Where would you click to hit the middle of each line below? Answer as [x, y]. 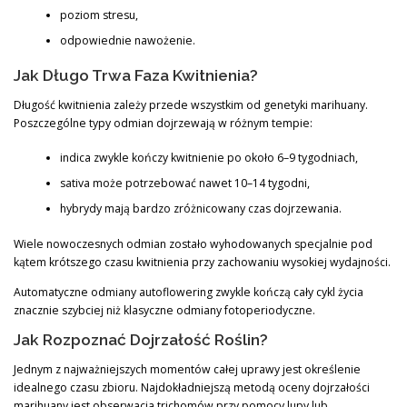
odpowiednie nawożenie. [127, 41]
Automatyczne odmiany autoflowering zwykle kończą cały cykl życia [189, 292]
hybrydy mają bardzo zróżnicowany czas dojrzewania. [200, 209]
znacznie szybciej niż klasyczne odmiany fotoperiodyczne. [164, 310]
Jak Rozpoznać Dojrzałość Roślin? [141, 339]
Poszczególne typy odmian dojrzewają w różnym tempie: [163, 123]
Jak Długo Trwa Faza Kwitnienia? [136, 75]
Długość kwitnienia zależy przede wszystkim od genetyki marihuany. [191, 104]
